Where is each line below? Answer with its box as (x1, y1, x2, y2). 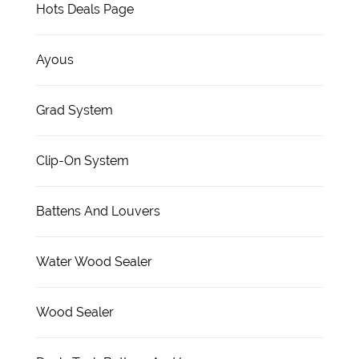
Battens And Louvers (36, 203, 160, 219)
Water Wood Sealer (36, 253, 152, 269)
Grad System (36, 102, 113, 118)
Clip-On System (36, 152, 129, 168)
